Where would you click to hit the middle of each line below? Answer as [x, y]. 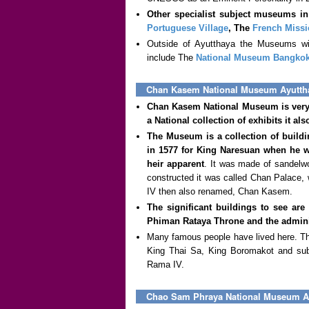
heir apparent [176, 164]
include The [171, 58]
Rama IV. [166, 265]
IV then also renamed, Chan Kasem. [220, 191]
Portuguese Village [188, 28]
